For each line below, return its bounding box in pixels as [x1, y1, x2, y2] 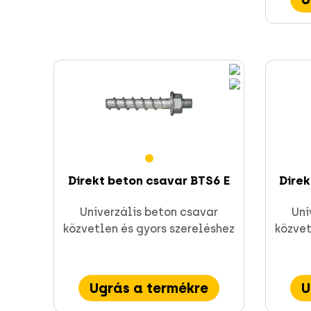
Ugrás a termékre [90, 280, 208, 297]
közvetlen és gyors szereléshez [63, 222, 235, 236]
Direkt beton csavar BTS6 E [68, 174, 230, 188]
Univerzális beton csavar [80, 205, 218, 219]
